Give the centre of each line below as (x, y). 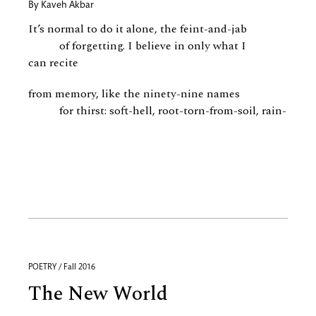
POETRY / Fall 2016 (62, 267)
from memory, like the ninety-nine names (134, 94)
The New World (98, 294)
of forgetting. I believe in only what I (137, 46)
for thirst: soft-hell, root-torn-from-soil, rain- (157, 111)
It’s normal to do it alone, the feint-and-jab (138, 29)
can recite (55, 63)
